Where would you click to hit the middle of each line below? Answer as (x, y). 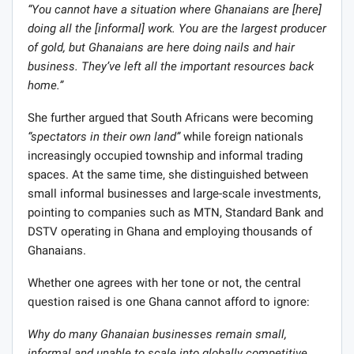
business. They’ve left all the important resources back (171, 66)
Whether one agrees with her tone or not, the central (164, 282)
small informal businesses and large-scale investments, (174, 193)
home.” (45, 85)
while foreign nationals (242, 136)
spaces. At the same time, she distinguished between (168, 174)
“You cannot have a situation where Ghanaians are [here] (175, 9)
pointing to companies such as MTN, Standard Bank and (175, 212)
